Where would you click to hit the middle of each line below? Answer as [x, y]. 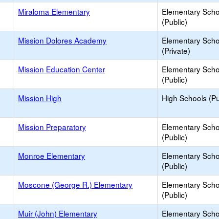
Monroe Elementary [52, 155]
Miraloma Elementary [54, 11]
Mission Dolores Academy [62, 40]
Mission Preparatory [52, 127]
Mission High [40, 98]
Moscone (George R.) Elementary [75, 184]
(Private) [176, 50]
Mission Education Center [62, 69]
